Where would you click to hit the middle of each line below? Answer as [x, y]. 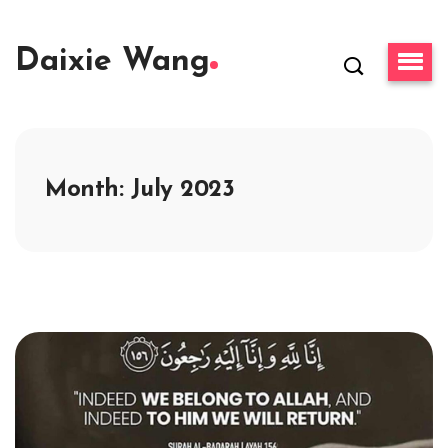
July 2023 [182, 190]
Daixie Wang [112, 62]
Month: [88, 190]
